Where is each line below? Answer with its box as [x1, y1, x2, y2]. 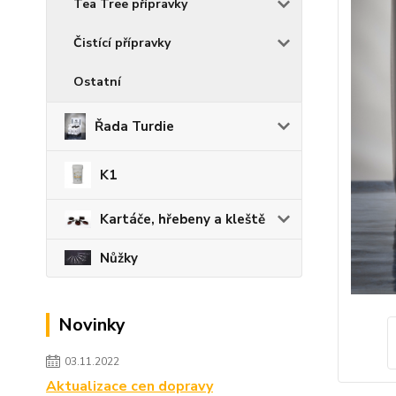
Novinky [58, 312, 126, 337]
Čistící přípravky [73, 34, 171, 51]
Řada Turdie [95, 118, 174, 135]
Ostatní [73, 73, 121, 90]
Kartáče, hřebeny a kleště [100, 209, 265, 228]
